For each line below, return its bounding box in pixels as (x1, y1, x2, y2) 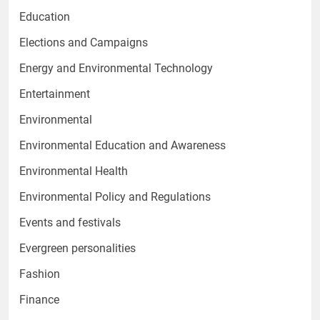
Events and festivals (19, 215, 121, 229)
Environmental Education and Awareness (19, 138, 226, 152)
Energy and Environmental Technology (19, 61, 213, 75)
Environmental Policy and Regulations (19, 189, 211, 204)
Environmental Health (19, 164, 128, 178)
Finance (19, 292, 59, 306)
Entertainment (19, 86, 90, 101)
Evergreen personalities (19, 241, 136, 255)
